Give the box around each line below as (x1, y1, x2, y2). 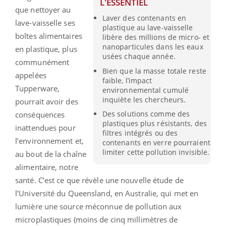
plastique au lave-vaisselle (102, 23, 193, 33)
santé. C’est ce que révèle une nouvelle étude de (15, 175, 184, 186)
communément (15, 57, 70, 68)
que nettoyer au (15, 5, 71, 15)
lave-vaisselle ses (15, 18, 75, 28)
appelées (15, 70, 46, 81)
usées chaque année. (102, 51, 176, 62)
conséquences (15, 109, 65, 120)
